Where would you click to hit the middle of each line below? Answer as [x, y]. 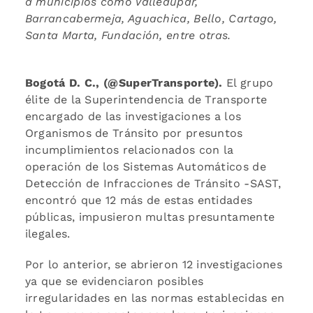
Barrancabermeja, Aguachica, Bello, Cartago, [151, 18]
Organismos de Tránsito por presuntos [134, 133]
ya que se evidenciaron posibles [114, 281]
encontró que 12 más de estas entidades [139, 200]
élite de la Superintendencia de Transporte [146, 99]
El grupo [248, 82]
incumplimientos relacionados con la [129, 150]
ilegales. [48, 233]
